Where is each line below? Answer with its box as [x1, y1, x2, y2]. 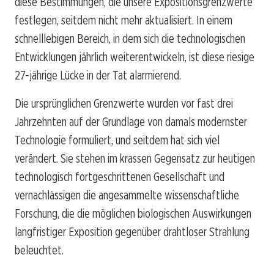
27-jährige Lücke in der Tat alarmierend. [15, 67, 181, 83]
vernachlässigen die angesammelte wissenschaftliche [15, 187, 239, 202]
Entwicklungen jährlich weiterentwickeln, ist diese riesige [15, 49, 254, 64]
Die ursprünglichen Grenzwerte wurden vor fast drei [15, 95, 233, 111]
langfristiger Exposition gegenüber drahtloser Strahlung [15, 224, 250, 239]
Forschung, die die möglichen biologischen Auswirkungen [15, 206, 251, 221]
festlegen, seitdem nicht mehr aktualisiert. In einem [15, 12, 232, 28]
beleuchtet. [15, 242, 64, 257]
